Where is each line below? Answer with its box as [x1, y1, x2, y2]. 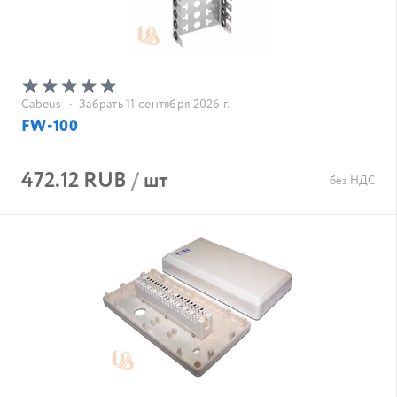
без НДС [330, 173, 375, 190]
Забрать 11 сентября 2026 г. [78, 96, 230, 113]
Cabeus [21, 96, 62, 113]
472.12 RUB [21, 166, 127, 197]
